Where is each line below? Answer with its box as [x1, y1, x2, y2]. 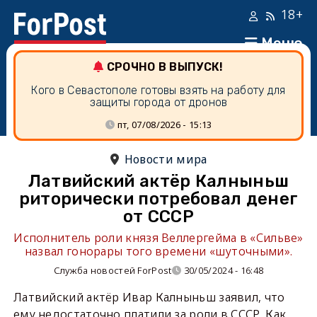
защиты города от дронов [89, 96, 228, 109]
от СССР [122, 207, 195, 226]
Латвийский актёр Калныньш [28, 171, 289, 191]
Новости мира [124, 151, 207, 167]
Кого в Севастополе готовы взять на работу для [31, 83, 286, 97]
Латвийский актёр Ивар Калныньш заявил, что [13, 289, 285, 305]
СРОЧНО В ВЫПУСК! [106, 60, 224, 74]
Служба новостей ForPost [53, 264, 172, 277]
